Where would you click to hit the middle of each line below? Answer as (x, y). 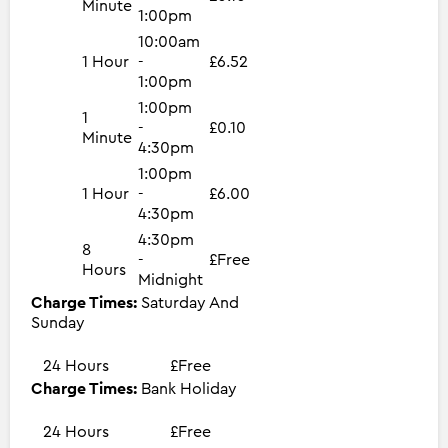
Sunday (58, 322)
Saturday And (190, 302)
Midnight (170, 279)
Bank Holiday (189, 388)
